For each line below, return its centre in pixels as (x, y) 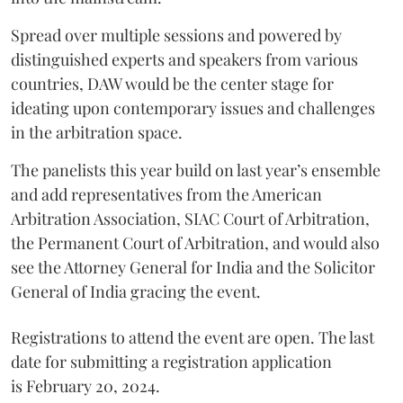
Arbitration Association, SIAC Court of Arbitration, (190, 218)
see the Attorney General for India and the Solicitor (193, 267)
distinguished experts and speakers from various (184, 59)
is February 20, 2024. (85, 385)
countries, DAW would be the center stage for (172, 83)
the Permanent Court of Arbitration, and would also (195, 242)
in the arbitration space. (97, 132)
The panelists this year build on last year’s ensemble (196, 170)
